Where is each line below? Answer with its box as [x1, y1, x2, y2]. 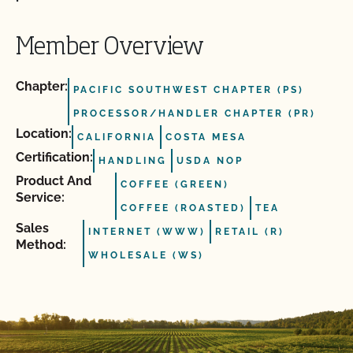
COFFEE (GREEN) [120, 179, 229, 190]
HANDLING [98, 155, 167, 166]
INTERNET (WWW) [87, 226, 206, 237]
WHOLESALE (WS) [87, 250, 204, 261]
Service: [16, 190, 65, 205]
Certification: [16, 150, 93, 165]
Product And [16, 173, 91, 188]
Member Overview [16, 36, 204, 60]
